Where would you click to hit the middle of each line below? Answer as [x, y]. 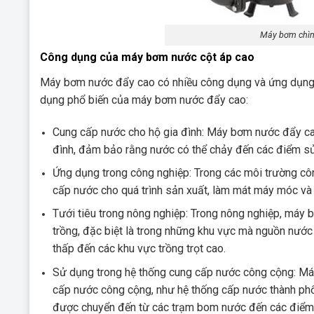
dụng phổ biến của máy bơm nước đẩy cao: [144, 100]
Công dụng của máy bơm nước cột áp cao [147, 57]
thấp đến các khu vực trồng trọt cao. [139, 249]
